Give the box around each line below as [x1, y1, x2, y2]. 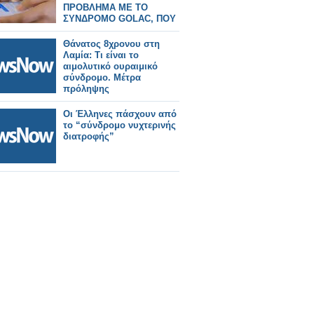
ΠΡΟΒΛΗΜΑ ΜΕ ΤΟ [63, 2, 148, 13]
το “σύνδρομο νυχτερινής [63, 120, 176, 130]
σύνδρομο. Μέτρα [63, 72, 141, 83]
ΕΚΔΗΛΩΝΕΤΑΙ [63, 25, 128, 35]
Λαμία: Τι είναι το [63, 50, 139, 60]
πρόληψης [63, 83, 109, 94]
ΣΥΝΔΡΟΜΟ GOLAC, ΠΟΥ [63, 13, 176, 24]
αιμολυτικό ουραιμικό [63, 61, 158, 71]
